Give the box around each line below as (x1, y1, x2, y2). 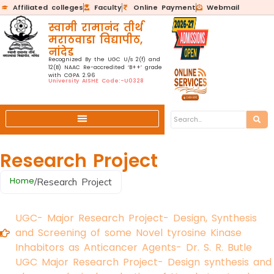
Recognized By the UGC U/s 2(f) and (48, 56, 160, 63)
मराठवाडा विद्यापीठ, (48, 32, 143, 47)
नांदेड (48, 45, 73, 59)
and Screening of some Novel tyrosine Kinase (15, 226, 242, 240)
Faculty (94, 2, 122, 12)
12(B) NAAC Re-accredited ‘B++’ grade (48, 64, 162, 71)
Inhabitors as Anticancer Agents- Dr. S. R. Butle (15, 240, 252, 254)
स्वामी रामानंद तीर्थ (48, 20, 143, 35)
